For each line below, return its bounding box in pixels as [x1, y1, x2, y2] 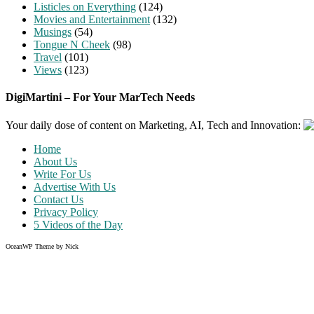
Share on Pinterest [34, 286, 114, 299]
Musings [34, 25, 71, 38]
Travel [34, 50, 62, 63]
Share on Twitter [34, 273, 107, 286]
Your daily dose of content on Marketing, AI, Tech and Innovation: [6, 118, 303, 131]
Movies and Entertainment [34, 13, 150, 25]
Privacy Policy [34, 205, 98, 218]
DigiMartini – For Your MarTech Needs [6, 91, 195, 104]
